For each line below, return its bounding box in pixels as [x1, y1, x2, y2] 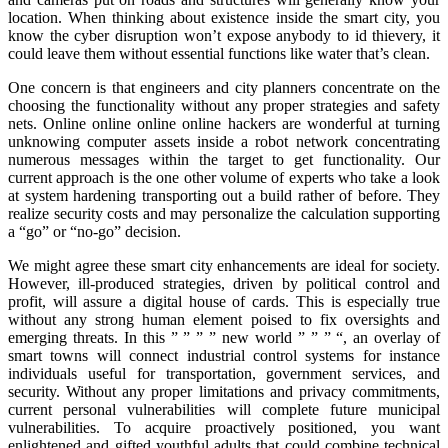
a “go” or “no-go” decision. [8, 223, 181, 241]
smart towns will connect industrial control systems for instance [8, 347, 440, 365]
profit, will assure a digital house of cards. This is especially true [8, 293, 440, 311]
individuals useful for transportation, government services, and [8, 365, 440, 383]
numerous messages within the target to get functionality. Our [8, 151, 440, 169]
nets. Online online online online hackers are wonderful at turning [8, 115, 440, 133]
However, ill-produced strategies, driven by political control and [8, 275, 440, 293]
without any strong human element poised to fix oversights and [8, 311, 440, 329]
